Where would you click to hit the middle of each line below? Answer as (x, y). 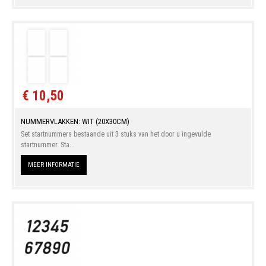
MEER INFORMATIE (53, 164)
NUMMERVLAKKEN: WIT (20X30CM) (75, 121)
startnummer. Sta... (47, 145)
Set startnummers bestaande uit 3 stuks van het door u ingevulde (115, 134)
